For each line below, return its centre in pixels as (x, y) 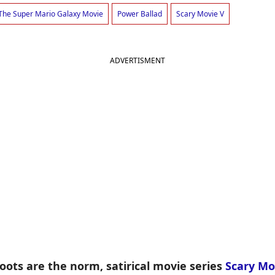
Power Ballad (140, 14)
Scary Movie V (200, 14)
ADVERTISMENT (137, 61)
